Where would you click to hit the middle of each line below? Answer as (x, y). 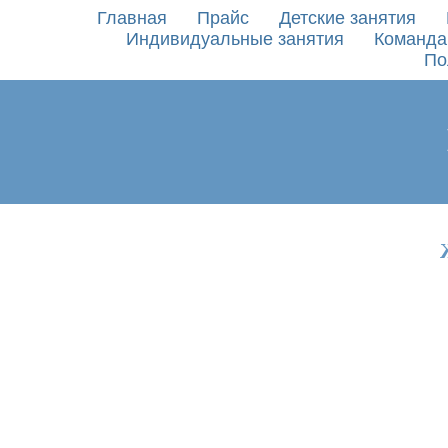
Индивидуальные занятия (234, 39)
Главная (131, 18)
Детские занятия (347, 18)
